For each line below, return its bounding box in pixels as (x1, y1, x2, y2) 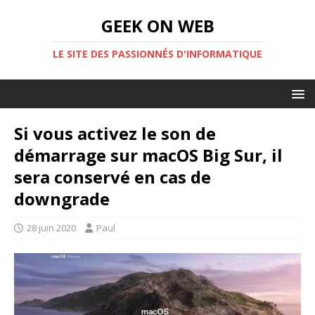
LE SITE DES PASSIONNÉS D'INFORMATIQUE (53, 47, 262, 60)
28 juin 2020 (27, 221, 76, 234)
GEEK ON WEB (101, 14, 214, 37)
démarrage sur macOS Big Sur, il (14, 143, 283, 167)
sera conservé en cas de (14, 165, 211, 188)
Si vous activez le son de (14, 122, 216, 145)
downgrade (14, 187, 110, 210)
